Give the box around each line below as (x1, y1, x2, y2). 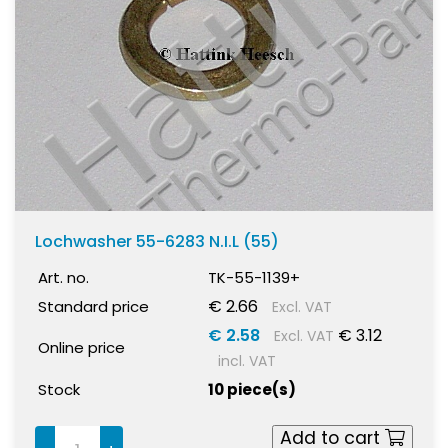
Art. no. (38, 266, 89, 288)
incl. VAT (218, 350, 276, 371)
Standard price (38, 295, 149, 317)
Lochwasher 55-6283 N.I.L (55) (35, 229, 279, 253)
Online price (38, 336, 125, 358)
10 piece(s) (208, 378, 296, 400)
